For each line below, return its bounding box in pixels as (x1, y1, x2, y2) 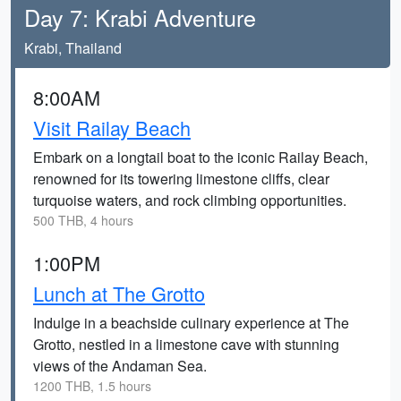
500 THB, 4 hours (33, 211, 133, 229)
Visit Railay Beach (33, 114, 191, 141)
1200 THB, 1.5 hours (33, 377, 151, 395)
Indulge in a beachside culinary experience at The (33, 312, 349, 333)
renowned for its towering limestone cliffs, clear (33, 168, 329, 189)
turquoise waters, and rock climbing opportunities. (33, 190, 346, 210)
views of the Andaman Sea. (33, 355, 207, 376)
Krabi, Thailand (24, 38, 122, 58)
